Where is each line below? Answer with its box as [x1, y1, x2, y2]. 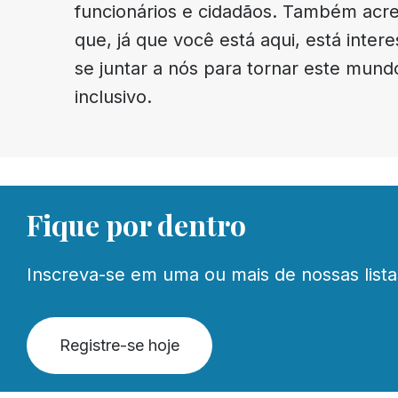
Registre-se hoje [60, 336, 179, 354]
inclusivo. [75, 86, 153, 107]
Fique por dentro [27, 205, 246, 243]
